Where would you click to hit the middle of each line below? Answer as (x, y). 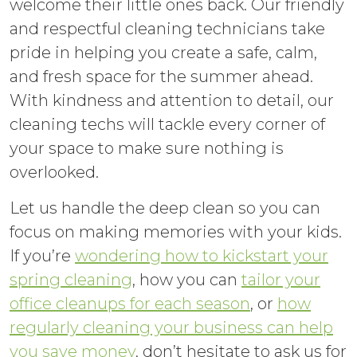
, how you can (187, 280)
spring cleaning (71, 280)
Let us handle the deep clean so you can (165, 208)
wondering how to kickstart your (202, 256)
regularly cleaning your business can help (171, 328)
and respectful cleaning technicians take (167, 29)
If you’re (42, 256)
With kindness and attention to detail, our (172, 101)
